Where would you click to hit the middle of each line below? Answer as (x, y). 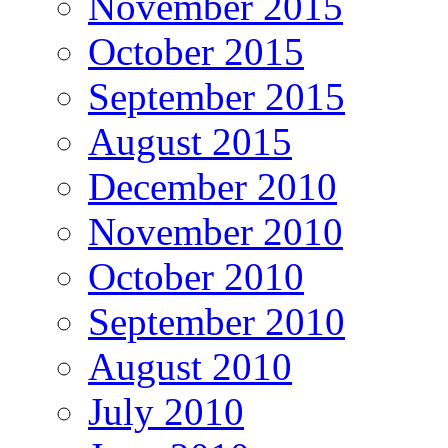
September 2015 (216, 96)
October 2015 (196, 51)
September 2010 (216, 321)
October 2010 (196, 276)
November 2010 (215, 231)
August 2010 (190, 366)
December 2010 (212, 186)
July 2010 (166, 411)
